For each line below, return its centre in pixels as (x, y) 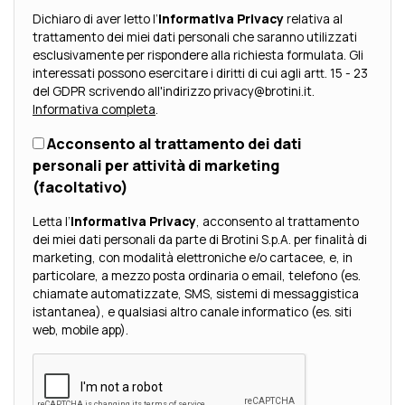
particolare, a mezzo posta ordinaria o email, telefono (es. (197, 276)
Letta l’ (52, 222)
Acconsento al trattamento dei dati (174, 144)
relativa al (313, 19)
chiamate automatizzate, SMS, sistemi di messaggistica (196, 294)
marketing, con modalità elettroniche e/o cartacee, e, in (193, 258)
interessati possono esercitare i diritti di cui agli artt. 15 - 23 (200, 74)
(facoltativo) (80, 188)
